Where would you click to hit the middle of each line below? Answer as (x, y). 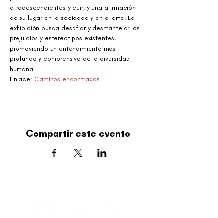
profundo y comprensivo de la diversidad (71, 59)
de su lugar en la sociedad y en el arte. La (73, 18)
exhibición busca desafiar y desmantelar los (76, 28)
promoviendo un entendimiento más (64, 48)
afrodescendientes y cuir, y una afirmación (74, 8)
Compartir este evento (78, 133)
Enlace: (22, 79)
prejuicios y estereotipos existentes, (64, 38)
